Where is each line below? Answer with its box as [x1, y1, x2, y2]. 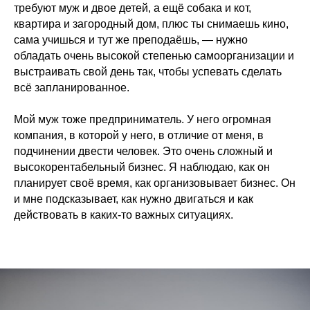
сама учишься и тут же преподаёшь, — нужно [14, 33, 248, 46]
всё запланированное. [14, 81, 129, 93]
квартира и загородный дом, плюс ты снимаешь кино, [14, 17, 289, 30]
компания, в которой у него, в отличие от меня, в [14, 129, 264, 141]
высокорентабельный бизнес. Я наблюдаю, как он [14, 161, 270, 173]
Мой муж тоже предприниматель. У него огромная [14, 113, 271, 125]
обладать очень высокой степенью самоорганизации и [14, 49, 294, 62]
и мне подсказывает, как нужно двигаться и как [14, 192, 253, 205]
